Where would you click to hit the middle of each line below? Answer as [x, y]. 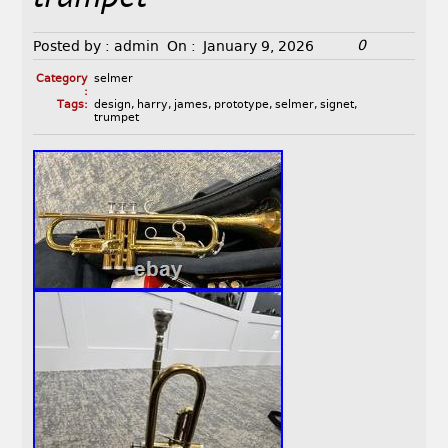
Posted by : [72, 46]
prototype [241, 105]
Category [61, 79]
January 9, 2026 [259, 46]
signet [336, 105]
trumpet [116, 118]
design [112, 105]
